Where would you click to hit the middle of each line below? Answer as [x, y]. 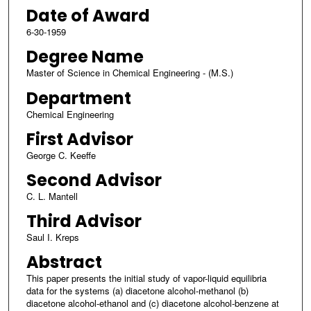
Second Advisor [94, 180]
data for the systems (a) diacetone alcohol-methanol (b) [137, 290]
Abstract [64, 262]
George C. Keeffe [61, 155]
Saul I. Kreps [52, 237]
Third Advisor [84, 221]
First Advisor [79, 139]
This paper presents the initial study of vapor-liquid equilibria [146, 278]
